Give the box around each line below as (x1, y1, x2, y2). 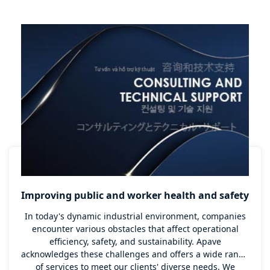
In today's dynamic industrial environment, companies (24, 210, 246, 222)
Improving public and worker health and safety (21, 189, 249, 202)
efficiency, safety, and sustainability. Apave (49, 236, 221, 248)
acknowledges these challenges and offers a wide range (21, 248, 249, 260)
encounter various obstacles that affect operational (31, 223, 239, 235)
